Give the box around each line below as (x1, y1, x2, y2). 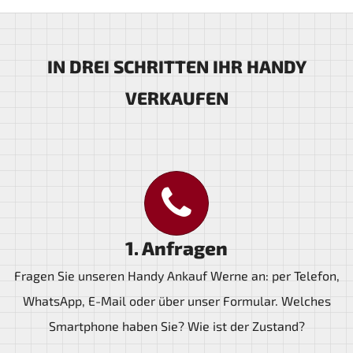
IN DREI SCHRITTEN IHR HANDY (46, 56, 307, 77)
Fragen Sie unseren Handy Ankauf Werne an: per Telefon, (13, 268, 340, 283)
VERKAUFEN (124, 87, 229, 109)
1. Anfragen (125, 236, 228, 259)
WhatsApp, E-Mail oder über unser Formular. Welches (22, 293, 331, 308)
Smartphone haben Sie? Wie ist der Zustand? (48, 318, 305, 333)
